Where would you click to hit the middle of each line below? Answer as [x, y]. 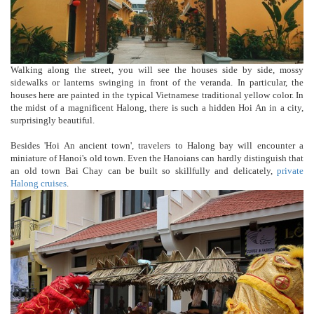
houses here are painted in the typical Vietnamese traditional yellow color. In [157, 95]
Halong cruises [39, 184]
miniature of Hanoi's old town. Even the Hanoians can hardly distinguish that [157, 158]
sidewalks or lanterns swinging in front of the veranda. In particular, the [157, 83]
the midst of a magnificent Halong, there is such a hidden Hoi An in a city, [157, 108]
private [290, 171]
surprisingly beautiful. [53, 121]
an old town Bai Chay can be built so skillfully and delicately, [144, 171]
